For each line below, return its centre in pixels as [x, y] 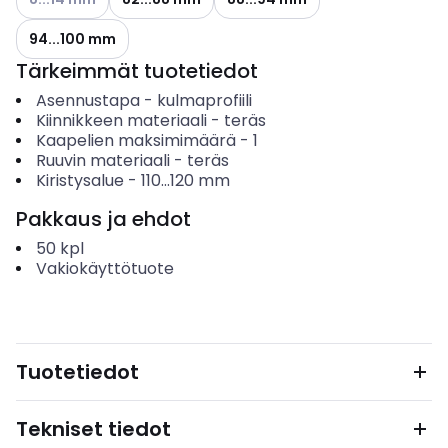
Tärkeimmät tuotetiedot [137, 71]
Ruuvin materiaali [102, 160]
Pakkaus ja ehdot [103, 219]
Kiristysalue [79, 180]
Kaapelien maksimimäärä [135, 140]
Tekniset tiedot [93, 429]
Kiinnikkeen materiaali [121, 120]
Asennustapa [87, 100]
